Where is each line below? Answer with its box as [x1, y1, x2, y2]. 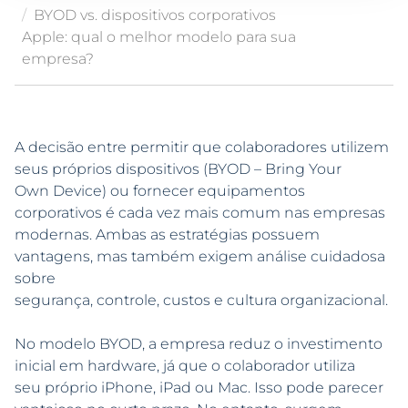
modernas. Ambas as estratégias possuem [15, 226, 320, 244]
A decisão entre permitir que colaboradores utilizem [15, 138, 389, 157]
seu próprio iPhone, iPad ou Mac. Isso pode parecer [15, 379, 383, 397]
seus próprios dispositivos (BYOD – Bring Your [15, 160, 342, 178]
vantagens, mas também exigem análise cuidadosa [15, 248, 385, 266]
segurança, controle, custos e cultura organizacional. [15, 291, 388, 310]
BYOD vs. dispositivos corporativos [34, 6, 276, 25]
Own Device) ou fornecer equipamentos [15, 182, 305, 200]
